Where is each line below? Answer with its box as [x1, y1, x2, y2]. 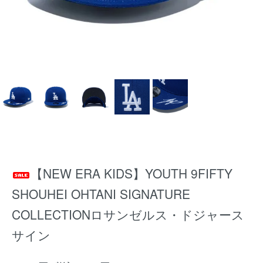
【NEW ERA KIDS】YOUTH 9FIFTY [31, 164, 232, 182]
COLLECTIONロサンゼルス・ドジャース [12, 205, 244, 223]
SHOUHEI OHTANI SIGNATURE [12, 185, 190, 203]
